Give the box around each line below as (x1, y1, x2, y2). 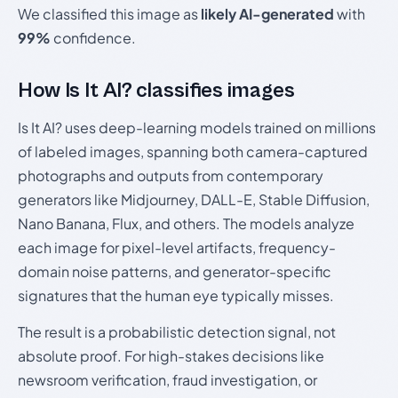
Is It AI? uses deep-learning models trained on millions (18, 118, 376, 138)
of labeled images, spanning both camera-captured (18, 142, 368, 162)
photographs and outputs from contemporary (18, 166, 323, 186)
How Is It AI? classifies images (18, 78, 295, 104)
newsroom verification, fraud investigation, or (18, 370, 317, 390)
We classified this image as (18, 4, 201, 24)
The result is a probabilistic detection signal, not (18, 322, 336, 342)
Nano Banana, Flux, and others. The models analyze (18, 214, 354, 234)
